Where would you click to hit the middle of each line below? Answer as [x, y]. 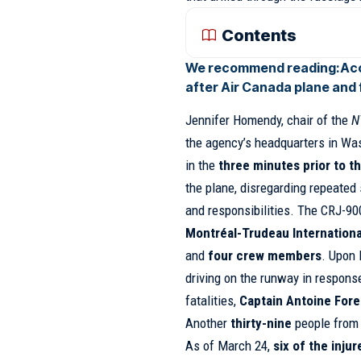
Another [208, 324]
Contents [259, 35]
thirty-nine [261, 324]
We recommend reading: [263, 68]
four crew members [265, 256]
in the [202, 166]
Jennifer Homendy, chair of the [269, 120]
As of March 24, [230, 346]
